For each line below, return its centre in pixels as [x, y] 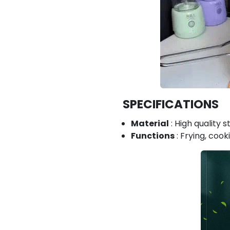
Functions [153, 136]
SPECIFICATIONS [171, 104]
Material [150, 123]
